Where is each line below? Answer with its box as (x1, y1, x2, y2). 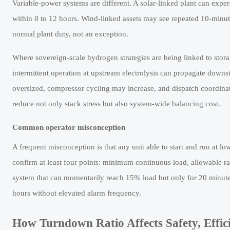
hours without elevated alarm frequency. (12, 189, 141, 198)
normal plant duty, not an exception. (12, 30, 128, 39)
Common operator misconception (12, 123, 125, 132)
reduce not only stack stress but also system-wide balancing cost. (12, 100, 220, 108)
